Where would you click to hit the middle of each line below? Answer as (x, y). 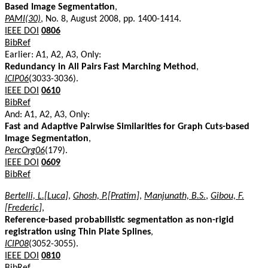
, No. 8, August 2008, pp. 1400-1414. (111, 19)
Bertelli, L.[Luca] (36, 196)
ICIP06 (17, 79)
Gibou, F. (227, 196)
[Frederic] (23, 208)
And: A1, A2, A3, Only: (47, 115)
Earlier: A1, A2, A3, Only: (53, 55)
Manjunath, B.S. (175, 196)
